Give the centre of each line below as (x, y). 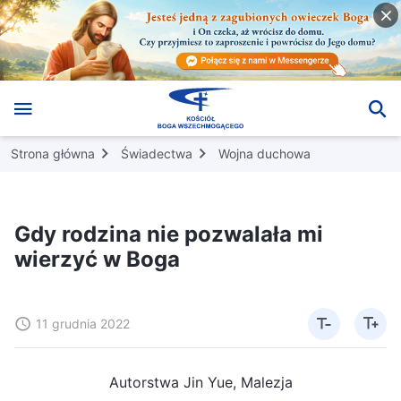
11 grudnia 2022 (83, 323)
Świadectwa (157, 153)
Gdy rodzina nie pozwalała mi (169, 234)
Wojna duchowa (264, 153)
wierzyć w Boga (97, 259)
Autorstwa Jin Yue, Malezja (200, 382)
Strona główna (53, 153)
